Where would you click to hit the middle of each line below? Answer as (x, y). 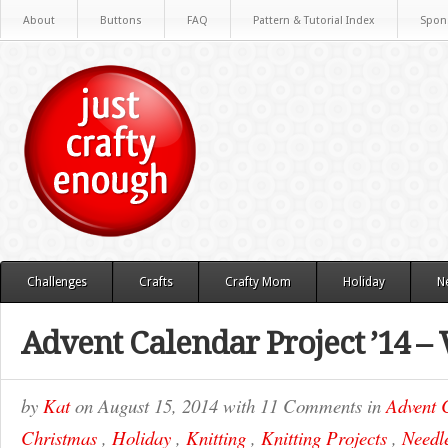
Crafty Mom (258, 282)
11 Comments (311, 405)
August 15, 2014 (160, 405)
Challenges (57, 282)
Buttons (121, 20)
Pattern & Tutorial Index (314, 20)
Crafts (156, 282)
